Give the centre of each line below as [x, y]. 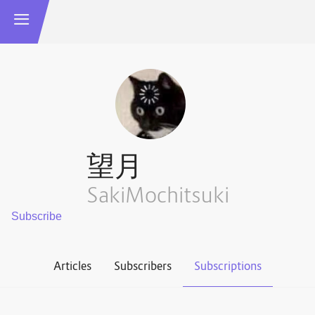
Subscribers [143, 267]
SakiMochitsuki [157, 197]
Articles [72, 267]
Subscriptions [228, 267]
